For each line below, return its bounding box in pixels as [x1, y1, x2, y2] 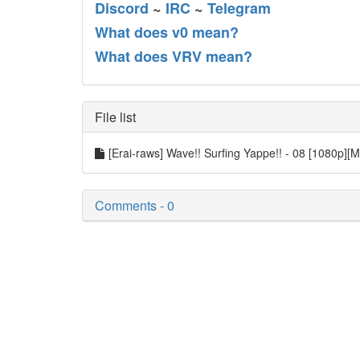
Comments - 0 [95, 196, 174, 215]
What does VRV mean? [95, 46, 252, 67]
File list [95, 108, 136, 126]
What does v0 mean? [95, 22, 239, 43]
